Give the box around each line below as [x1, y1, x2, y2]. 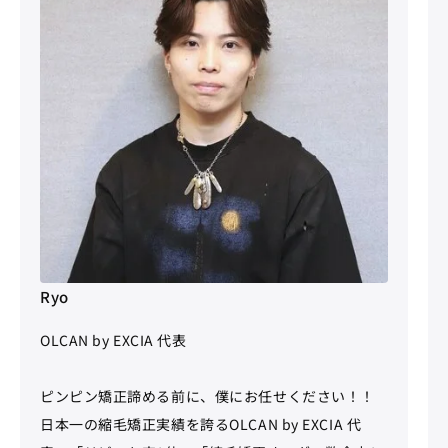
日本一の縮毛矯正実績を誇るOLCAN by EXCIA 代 [40, 413, 362, 434]
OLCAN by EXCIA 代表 [40, 329, 187, 350]
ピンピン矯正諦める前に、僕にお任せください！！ [40, 385, 375, 406]
